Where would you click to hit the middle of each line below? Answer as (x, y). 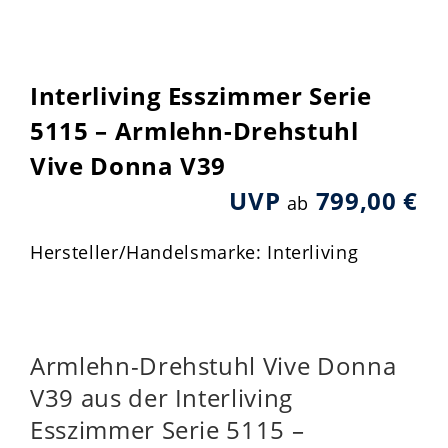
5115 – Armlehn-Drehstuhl (194, 130)
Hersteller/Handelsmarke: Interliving (194, 252)
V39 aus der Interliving (161, 397)
